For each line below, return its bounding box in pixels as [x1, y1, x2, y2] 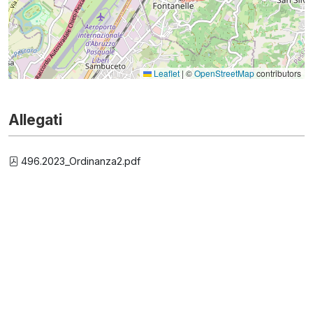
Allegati [8, 111, 62, 129]
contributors [254, 67, 301, 79]
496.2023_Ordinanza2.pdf [18, 155, 140, 167]
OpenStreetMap [194, 67, 254, 79]
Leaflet [152, 67, 180, 79]
